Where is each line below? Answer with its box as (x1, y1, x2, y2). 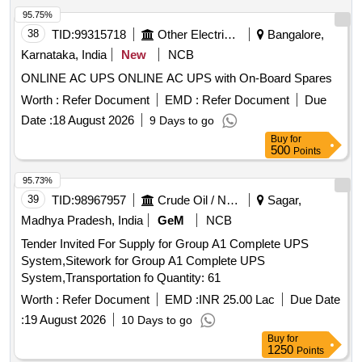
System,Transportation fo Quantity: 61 (157, 271, 221, 285)
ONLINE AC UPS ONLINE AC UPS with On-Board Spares (118, 71, 332, 86)
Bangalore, (264, 27, 324, 42)
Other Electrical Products (224, 27, 236, 42)
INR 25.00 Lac (199, 293, 275, 307)
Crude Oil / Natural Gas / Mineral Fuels (226, 193, 238, 208)
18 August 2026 (53, 113, 134, 128)
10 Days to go (121, 314, 192, 327)
